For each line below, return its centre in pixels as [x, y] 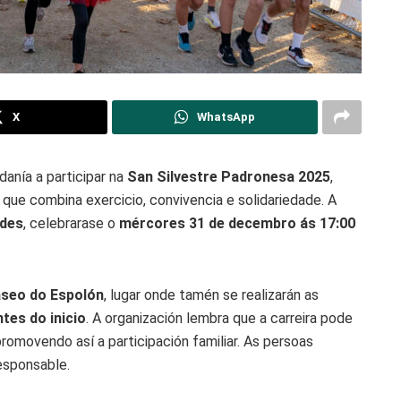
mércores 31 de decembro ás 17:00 [237, 223]
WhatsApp [226, 116]
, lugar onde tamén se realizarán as [211, 294]
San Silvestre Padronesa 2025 [229, 176]
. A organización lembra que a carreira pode [219, 318]
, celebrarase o [71, 223]
